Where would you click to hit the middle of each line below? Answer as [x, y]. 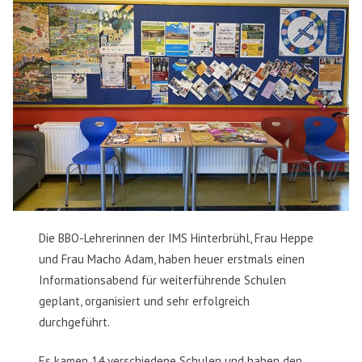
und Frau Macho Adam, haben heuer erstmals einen [172, 259]
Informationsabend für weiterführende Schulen [162, 280]
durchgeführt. [74, 322]
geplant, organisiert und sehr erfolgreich [144, 301]
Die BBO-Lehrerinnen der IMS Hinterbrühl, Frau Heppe [176, 238]
